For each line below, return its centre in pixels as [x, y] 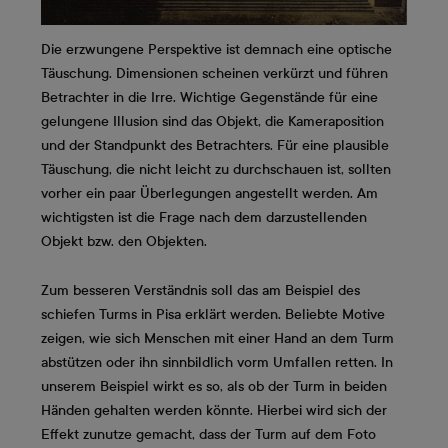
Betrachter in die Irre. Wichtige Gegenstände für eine [209, 97]
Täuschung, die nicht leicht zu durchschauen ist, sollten [216, 169]
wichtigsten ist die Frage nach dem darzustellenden [204, 217]
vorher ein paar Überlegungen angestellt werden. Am [209, 193]
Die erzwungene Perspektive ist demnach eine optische [216, 49]
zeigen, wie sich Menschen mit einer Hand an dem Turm [217, 339]
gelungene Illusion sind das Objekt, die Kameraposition [212, 121]
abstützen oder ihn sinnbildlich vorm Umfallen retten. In [217, 363]
